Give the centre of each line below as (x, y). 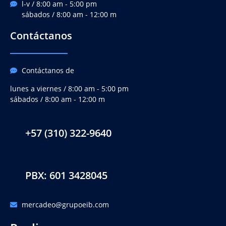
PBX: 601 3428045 (66, 176)
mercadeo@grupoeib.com (65, 205)
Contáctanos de (48, 71)
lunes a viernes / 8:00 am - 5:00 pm (69, 89)
